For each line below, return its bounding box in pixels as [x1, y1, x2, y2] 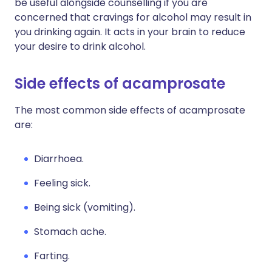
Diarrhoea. [34, 152, 84, 166]
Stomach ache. [34, 225, 106, 239]
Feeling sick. [34, 176, 90, 190]
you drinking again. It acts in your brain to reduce [15, 25, 245, 39]
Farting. [34, 249, 70, 263]
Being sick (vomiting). [34, 200, 135, 214]
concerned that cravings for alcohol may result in [15, 10, 251, 24]
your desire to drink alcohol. [15, 39, 146, 53]
